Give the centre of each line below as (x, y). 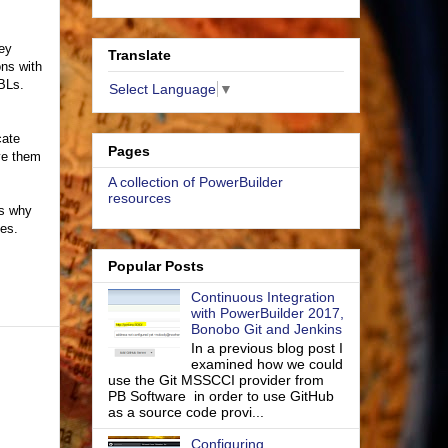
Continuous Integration (262, 297)
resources (139, 197)
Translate (139, 55)
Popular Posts (156, 266)
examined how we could (266, 364)
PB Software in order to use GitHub (221, 396)
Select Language (162, 89)
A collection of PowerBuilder (195, 181)
